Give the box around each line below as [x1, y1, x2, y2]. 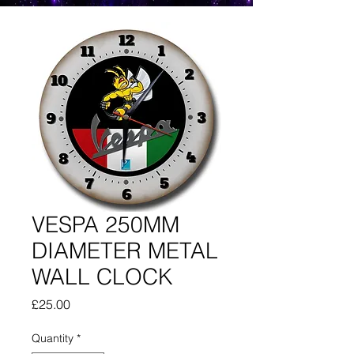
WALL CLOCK [32, 263, 173, 290]
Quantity [32, 331, 73, 345]
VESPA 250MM [32, 211, 179, 238]
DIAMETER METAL [32, 237, 218, 264]
